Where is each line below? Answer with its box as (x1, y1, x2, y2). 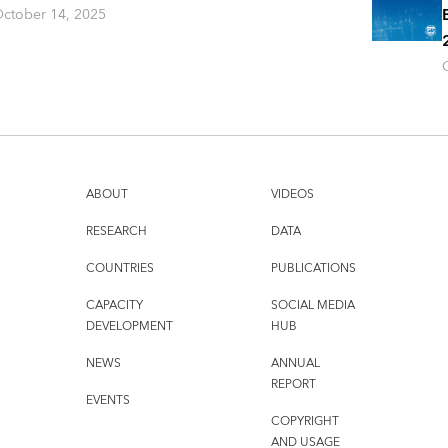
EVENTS (85, 390, 130, 412)
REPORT (270, 374, 316, 396)
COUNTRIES (85, 258, 154, 280)
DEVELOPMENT (85, 316, 173, 338)
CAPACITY (85, 295, 143, 317)
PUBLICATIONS (270, 258, 356, 280)
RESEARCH (85, 221, 147, 243)
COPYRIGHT (270, 411, 339, 433)
